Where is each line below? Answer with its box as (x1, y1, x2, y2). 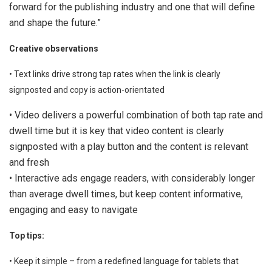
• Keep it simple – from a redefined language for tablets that (9, 256, 239, 266)
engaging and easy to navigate (9, 203, 138, 216)
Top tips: (9, 230, 44, 240)
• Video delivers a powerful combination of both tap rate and (9, 109, 263, 121)
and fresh (9, 156, 49, 168)
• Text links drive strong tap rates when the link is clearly (9, 69, 220, 79)
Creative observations (9, 43, 98, 53)
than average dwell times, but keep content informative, (9, 188, 243, 200)
